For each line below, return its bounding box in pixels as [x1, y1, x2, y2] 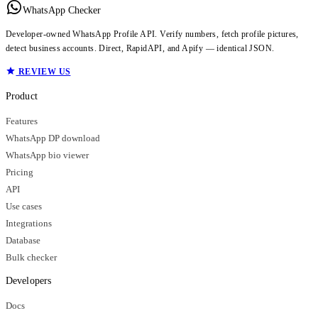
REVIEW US [16, 66, 71, 77]
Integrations [6, 218, 52, 229]
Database [6, 235, 40, 246]
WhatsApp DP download [6, 133, 100, 143]
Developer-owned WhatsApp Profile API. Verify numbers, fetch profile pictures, [6, 28, 299, 39]
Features [6, 116, 38, 126]
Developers [6, 275, 51, 286]
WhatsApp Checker [23, 4, 102, 16]
